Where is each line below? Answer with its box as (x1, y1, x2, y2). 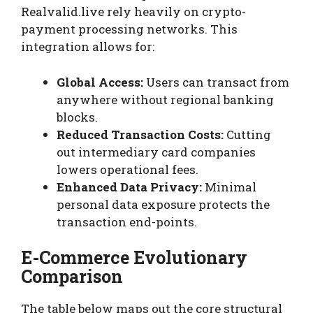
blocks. (57, 108, 98, 125)
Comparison (21, 265, 123, 289)
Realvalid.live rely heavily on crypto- (21, 3, 246, 20)
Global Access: (57, 73, 143, 90)
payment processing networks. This (21, 21, 238, 38)
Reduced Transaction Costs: (57, 126, 224, 143)
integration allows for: (21, 38, 154, 55)
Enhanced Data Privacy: (57, 178, 202, 195)
